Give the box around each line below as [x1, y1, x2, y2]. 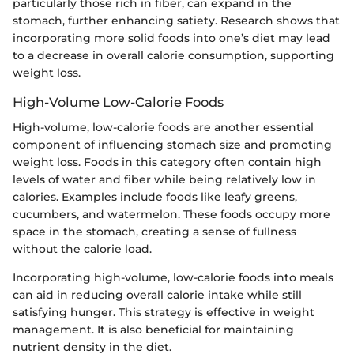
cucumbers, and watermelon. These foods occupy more [13, 207, 330, 222]
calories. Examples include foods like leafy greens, [13, 190, 297, 205]
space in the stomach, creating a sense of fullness [13, 224, 296, 239]
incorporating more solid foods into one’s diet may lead [13, 31, 330, 46]
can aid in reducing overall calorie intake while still [13, 288, 302, 303]
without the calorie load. [13, 242, 152, 257]
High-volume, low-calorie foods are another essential [13, 120, 314, 135]
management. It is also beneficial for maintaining [13, 322, 294, 337]
